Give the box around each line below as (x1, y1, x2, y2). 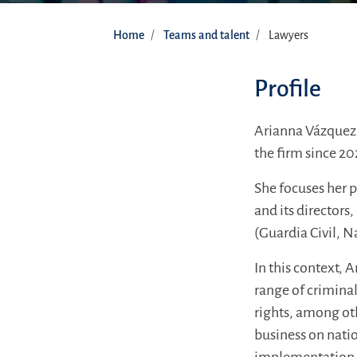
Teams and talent (163, 29, 249, 41)
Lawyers (269, 29, 308, 41)
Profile (254, 76, 322, 101)
